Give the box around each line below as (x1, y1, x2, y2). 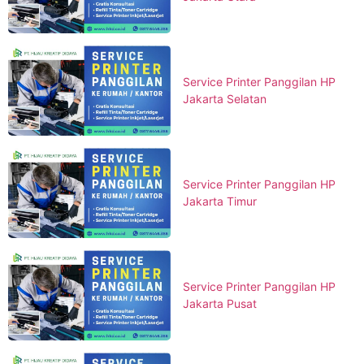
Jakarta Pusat (183, 297, 257, 311)
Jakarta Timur (183, 194, 257, 209)
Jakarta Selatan (183, 92, 266, 106)
